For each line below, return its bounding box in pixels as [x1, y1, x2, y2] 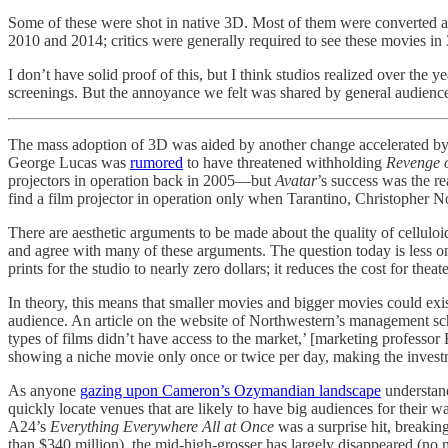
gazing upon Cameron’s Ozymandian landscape [80, 382, 381, 400]
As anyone [8, 382, 80, 400]
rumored [130, 154, 183, 172]
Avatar [275, 172, 317, 190]
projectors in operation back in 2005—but [8, 172, 275, 190]
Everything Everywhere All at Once [50, 418, 274, 436]
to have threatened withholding [183, 154, 386, 172]
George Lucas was [8, 154, 130, 172]
